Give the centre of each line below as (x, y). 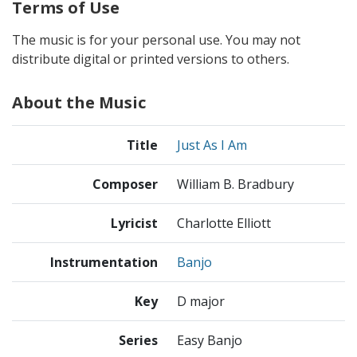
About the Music (79, 102)
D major (201, 301)
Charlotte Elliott (224, 223)
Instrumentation (104, 262)
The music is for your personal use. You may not (156, 39)
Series (138, 340)
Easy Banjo (210, 340)
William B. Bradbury (235, 184)
